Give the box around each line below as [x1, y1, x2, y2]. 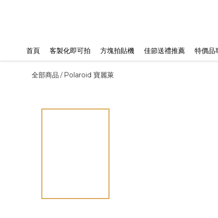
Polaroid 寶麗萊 [64, 71, 114, 79]
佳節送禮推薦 [144, 46, 185, 55]
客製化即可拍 [50, 46, 91, 55]
